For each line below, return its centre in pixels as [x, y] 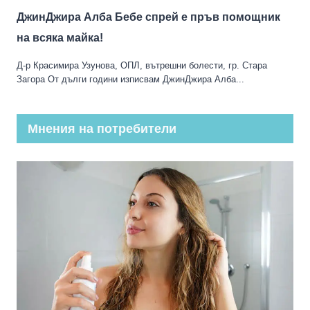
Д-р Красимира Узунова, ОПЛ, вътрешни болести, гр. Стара [142, 65]
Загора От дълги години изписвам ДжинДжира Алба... [130, 79]
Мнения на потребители [102, 129]
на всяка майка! [60, 37]
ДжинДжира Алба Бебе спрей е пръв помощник [148, 17]
